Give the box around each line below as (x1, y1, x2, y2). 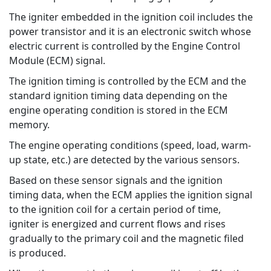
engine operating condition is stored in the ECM (9, 103, 228, 117)
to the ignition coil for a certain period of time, (9, 203, 221, 216)
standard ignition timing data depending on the (9, 89, 227, 102)
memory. (9, 118, 50, 131)
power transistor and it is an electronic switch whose (9, 25, 251, 38)
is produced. (9, 246, 66, 260)
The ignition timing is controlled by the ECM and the (9, 74, 246, 88)
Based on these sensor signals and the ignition (9, 174, 223, 187)
